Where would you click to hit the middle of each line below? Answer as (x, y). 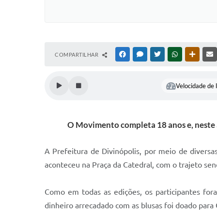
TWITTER (174, 54)
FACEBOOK (141, 54)
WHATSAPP (194, 54)
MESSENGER (160, 54)
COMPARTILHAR (77, 54)
